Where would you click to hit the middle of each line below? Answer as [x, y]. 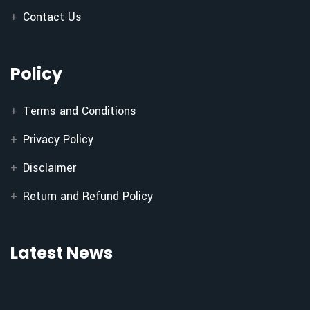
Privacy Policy [58, 139]
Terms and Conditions [80, 111]
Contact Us [52, 17]
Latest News [62, 253]
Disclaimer [49, 168]
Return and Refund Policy [88, 196]
